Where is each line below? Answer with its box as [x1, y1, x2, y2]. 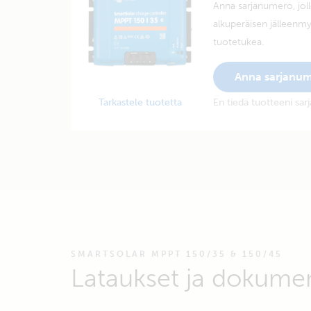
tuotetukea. [213, 36, 264, 48]
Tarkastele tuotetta [99, 96, 182, 108]
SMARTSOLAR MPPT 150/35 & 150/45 [71, 249, 283, 259]
